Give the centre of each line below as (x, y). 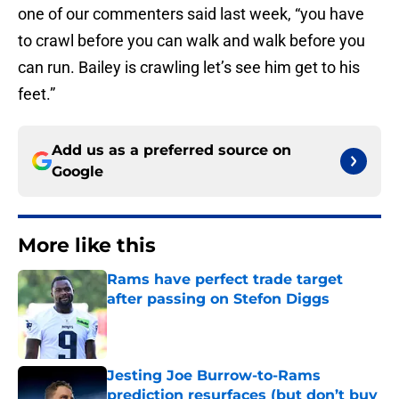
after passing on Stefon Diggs (218, 299)
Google (77, 172)
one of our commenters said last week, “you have (191, 14)
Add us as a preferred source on (171, 151)
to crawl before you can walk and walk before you (191, 41)
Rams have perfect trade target (225, 280)
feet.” (37, 94)
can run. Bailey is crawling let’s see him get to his (189, 68)
